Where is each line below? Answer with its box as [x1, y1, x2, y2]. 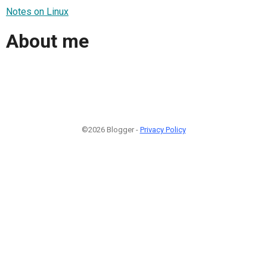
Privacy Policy [139, 125, 186, 134]
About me [6, 30, 89, 53]
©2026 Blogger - [81, 125, 140, 134]
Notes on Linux [6, 5, 69, 17]
